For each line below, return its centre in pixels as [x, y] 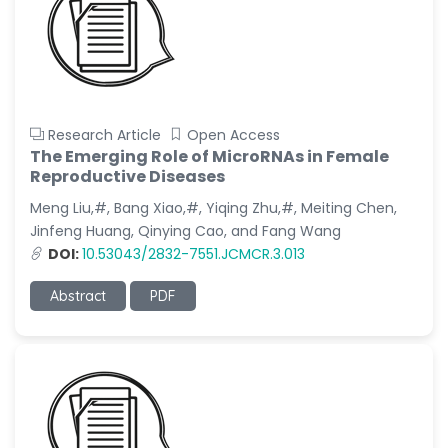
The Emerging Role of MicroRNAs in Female [209, 156]
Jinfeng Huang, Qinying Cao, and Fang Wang [185, 231]
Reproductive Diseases [127, 176]
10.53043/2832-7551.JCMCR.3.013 [193, 254]
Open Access [233, 135]
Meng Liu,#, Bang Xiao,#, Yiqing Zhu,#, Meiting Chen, [213, 208]
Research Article [104, 135]
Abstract [78, 296]
